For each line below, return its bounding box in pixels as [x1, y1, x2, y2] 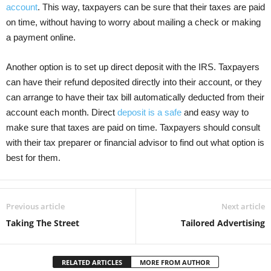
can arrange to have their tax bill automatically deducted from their [6, 91, 264, 102]
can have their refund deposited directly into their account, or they [6, 76, 262, 87]
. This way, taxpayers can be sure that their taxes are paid [38, 1, 265, 12]
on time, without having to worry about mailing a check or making [6, 16, 261, 27]
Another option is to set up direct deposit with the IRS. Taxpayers [6, 61, 260, 72]
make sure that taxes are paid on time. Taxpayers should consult [6, 122, 260, 132]
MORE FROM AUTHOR [139, 257, 210, 267]
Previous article [6, 200, 65, 212]
